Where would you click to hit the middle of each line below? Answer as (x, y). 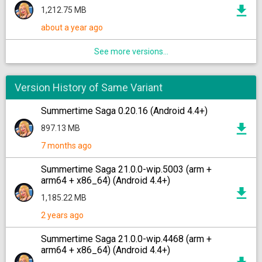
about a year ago (72, 27)
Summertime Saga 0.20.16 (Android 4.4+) (124, 111)
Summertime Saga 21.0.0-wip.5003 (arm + (126, 169)
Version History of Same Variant (89, 87)
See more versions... (131, 51)
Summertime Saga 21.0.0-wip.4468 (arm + (126, 239)
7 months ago (66, 146)
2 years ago (62, 215)
